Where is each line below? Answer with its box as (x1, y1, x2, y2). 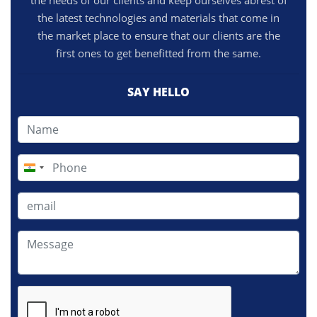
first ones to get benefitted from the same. (56, 46, 261, 60)
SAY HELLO (127, 84, 190, 100)
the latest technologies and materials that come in (38, 11, 279, 25)
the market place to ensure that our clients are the (37, 28, 280, 42)
